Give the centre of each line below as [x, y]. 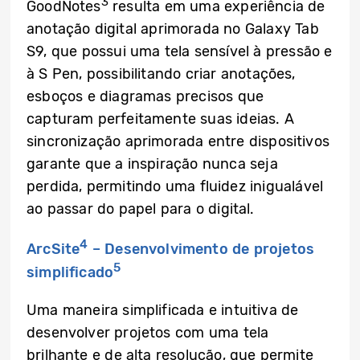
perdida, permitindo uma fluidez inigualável [175, 187]
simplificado [70, 273]
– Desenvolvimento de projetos [201, 250]
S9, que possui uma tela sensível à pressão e [180, 52]
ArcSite [53, 250]
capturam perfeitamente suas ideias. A [160, 119]
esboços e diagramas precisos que [145, 97]
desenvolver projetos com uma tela [148, 333]
